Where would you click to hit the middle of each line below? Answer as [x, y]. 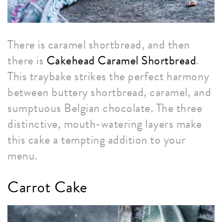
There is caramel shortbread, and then [99, 45]
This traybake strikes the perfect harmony [109, 77]
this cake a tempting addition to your [97, 140]
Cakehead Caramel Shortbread [121, 61]
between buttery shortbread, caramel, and [109, 92]
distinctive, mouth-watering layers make [105, 124]
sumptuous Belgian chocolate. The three [105, 108]
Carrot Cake [48, 187]
